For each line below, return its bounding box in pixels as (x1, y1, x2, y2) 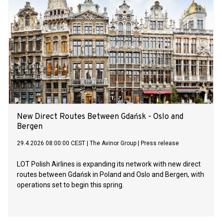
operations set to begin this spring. (17, 181, 124, 189)
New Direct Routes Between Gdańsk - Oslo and (17, 112, 183, 122)
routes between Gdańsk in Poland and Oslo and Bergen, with (17, 170, 204, 179)
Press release (141, 140, 179, 147)
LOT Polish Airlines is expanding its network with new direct (17, 160, 201, 168)
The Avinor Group (90, 140, 136, 147)
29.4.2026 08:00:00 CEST (17, 140, 85, 147)
